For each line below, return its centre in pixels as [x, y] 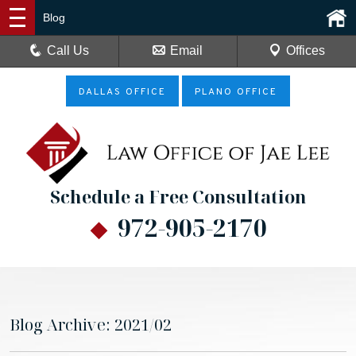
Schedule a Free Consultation [178, 197]
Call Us [68, 50]
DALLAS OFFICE [122, 92]
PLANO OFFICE [236, 92]
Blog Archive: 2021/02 [91, 325]
